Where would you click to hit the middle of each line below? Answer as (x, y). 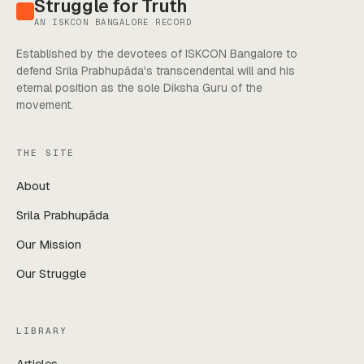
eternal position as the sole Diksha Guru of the (139, 87)
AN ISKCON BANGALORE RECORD (113, 22)
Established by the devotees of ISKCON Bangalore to (157, 53)
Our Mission (49, 244)
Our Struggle (51, 273)
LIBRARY (42, 330)
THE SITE (45, 152)
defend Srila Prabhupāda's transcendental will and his (156, 70)
